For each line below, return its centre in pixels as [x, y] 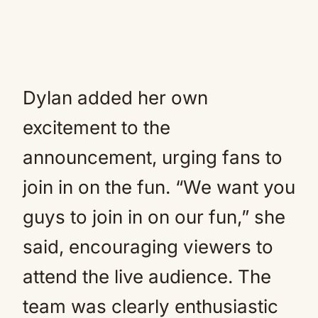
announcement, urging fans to [153, 157]
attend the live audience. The [147, 276]
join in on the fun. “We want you [159, 187]
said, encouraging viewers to [148, 247]
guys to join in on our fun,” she [154, 217]
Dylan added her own [115, 98]
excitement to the [97, 127]
